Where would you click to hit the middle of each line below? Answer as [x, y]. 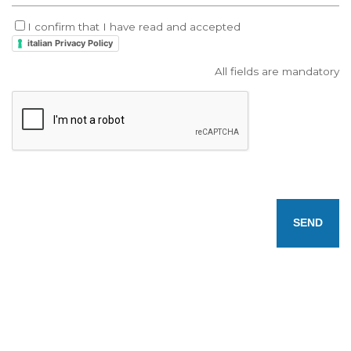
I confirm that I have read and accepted [134, 26]
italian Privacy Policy [70, 43]
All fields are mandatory [277, 71]
